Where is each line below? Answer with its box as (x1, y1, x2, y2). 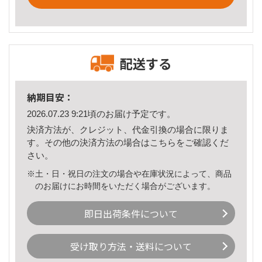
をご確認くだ (176, 137, 229, 147)
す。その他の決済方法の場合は (27, 137, 150, 147)
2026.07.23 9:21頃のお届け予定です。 (27, 109, 175, 119)
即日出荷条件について (84, 206, 178, 220)
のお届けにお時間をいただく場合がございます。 (35, 181, 216, 191)
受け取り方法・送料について (70, 239, 192, 254)
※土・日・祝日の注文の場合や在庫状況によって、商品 (27, 168, 232, 178)
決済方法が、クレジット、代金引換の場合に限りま (27, 124, 229, 135)
